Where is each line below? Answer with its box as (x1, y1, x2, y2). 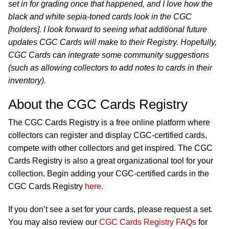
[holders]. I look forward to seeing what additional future (8, 25, 207, 34)
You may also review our (8, 218, 99, 226)
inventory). (8, 76, 46, 85)
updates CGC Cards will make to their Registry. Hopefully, (8, 38, 217, 47)
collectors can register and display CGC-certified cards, (8, 131, 207, 140)
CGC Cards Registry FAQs (99, 218, 198, 226)
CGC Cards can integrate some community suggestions (8, 51, 209, 59)
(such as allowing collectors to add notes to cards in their (8, 63, 212, 72)
